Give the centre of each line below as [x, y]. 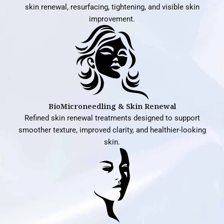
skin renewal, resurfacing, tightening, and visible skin [112, 7]
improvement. [112, 19]
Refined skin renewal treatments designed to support [112, 118]
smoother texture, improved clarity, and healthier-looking [112, 130]
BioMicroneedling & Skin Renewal [112, 106]
